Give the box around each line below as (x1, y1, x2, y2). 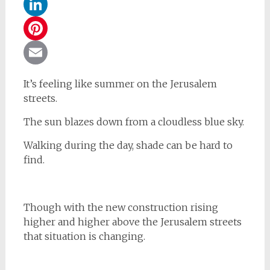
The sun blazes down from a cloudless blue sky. (23, 116, 244, 128)
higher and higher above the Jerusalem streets (23, 216, 242, 228)
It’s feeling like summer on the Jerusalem (23, 78, 217, 90)
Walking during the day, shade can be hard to (23, 139, 233, 151)
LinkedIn (25, 22, 69, 34)
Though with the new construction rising (23, 201, 218, 213)
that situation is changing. (23, 230, 145, 242)
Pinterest (25, 46, 69, 58)
